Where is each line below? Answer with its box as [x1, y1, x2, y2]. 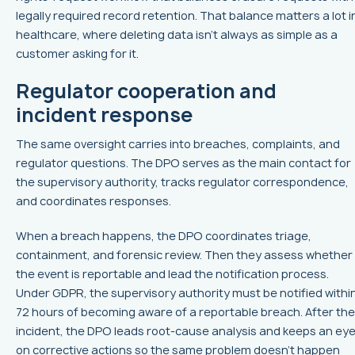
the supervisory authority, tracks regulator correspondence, [16, 174, 349, 189]
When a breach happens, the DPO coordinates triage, [16, 227, 311, 243]
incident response [16, 101, 193, 128]
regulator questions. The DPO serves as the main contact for [16, 155, 351, 170]
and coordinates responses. [16, 193, 171, 208]
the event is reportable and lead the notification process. [16, 265, 329, 281]
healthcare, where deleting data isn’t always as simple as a [16, 26, 338, 42]
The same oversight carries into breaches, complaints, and [16, 136, 340, 151]
